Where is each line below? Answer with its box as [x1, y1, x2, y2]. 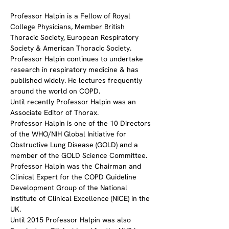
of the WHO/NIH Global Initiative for [10, 129, 128, 139]
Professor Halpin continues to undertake [10, 54, 145, 63]
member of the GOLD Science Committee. [10, 151, 147, 160]
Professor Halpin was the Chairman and [10, 162, 143, 171]
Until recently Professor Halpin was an [10, 97, 138, 106]
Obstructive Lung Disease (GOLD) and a [10, 140, 140, 149]
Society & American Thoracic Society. [10, 43, 131, 53]
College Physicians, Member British [10, 22, 127, 31]
